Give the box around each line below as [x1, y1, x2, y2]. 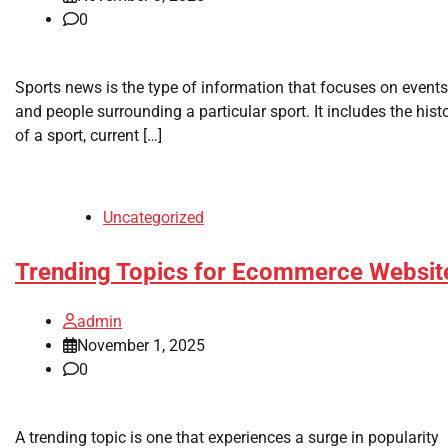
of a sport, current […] [15, 125, 162, 145]
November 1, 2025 [77, 335, 205, 355]
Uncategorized [103, 207, 204, 227]
